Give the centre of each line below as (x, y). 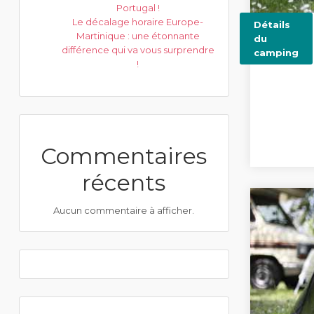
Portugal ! (138, 8)
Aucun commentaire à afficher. (124, 210)
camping (276, 53)
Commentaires (124, 156)
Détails (272, 25)
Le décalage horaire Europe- (138, 22)
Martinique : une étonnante (138, 36)
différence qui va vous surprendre (138, 50)
